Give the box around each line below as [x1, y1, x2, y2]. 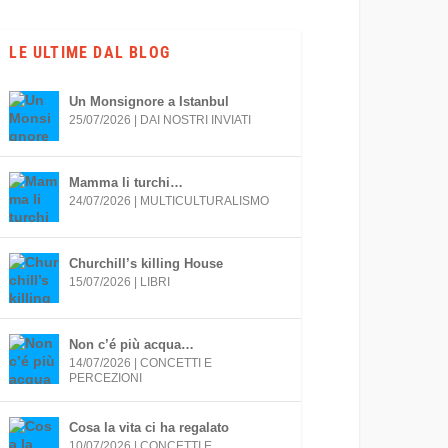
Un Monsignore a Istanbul [69, 93, 230, 109]
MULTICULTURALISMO [140, 193, 270, 208]
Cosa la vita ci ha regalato [69, 419, 230, 435]
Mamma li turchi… [69, 174, 184, 190]
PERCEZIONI [69, 370, 143, 385]
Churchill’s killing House [69, 255, 224, 271]
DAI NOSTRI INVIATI [140, 112, 252, 127]
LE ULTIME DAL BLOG [9, 42, 170, 62]
